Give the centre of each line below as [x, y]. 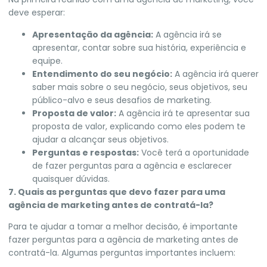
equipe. [47, 60]
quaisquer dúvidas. [71, 178]
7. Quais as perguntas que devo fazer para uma [117, 192]
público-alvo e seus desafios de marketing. [122, 100]
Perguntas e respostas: [86, 152]
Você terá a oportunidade [194, 152]
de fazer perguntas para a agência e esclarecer [132, 165]
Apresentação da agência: [93, 34]
